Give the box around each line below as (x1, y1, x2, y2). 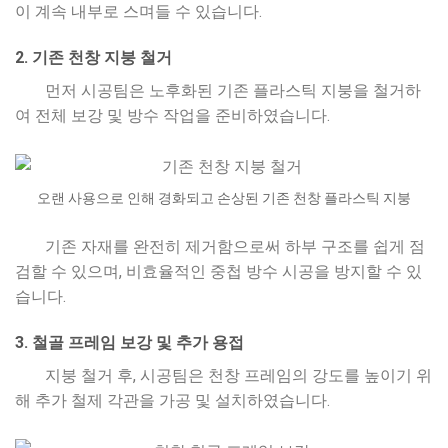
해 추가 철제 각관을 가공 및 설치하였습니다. (15, 390, 330, 410)
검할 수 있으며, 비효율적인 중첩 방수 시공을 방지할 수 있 (15, 262, 422, 282)
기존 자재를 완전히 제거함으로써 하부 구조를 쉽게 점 (45, 237, 425, 257)
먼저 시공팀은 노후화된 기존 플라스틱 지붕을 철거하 (45, 80, 421, 100)
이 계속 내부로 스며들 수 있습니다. (15, 2, 262, 22)
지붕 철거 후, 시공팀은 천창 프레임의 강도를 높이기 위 (45, 365, 432, 385)
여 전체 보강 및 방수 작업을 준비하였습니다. (15, 105, 330, 125)
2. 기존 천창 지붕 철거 (15, 47, 172, 67)
